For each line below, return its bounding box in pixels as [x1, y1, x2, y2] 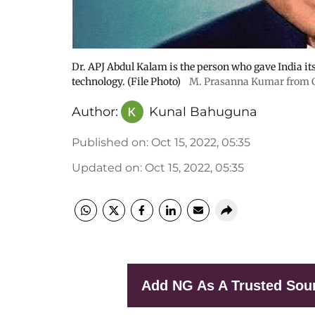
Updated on [72, 161, 140, 174]
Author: [72, 104, 118, 120]
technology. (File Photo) [72, 75, 181, 88]
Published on [72, 136, 146, 149]
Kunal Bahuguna [149, 104, 257, 120]
